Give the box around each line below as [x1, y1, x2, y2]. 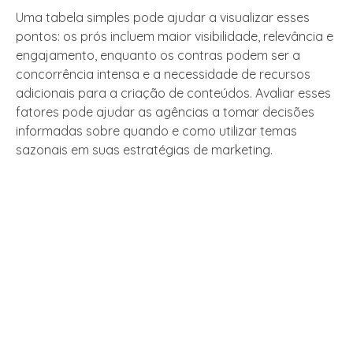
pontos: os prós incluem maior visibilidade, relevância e [16, 28, 333, 45]
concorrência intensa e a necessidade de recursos [16, 66, 310, 83]
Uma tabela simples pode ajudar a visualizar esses [16, 9, 310, 26]
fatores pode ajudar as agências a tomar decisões [16, 104, 314, 121]
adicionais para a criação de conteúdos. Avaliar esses [16, 85, 331, 102]
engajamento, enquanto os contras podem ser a [16, 47, 300, 64]
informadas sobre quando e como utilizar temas [16, 123, 297, 139]
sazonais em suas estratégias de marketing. [16, 142, 273, 158]
